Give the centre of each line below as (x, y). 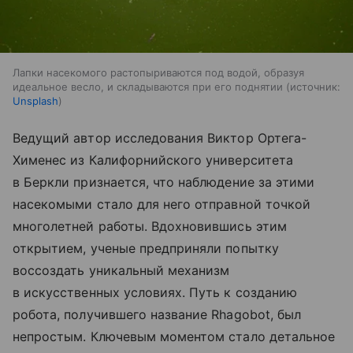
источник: (315, 87)
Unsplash (35, 101)
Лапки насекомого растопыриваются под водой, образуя (158, 73)
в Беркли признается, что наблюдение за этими (164, 182)
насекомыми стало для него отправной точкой (162, 204)
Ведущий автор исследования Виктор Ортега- (160, 138)
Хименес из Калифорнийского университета (153, 160)
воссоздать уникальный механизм (121, 271)
